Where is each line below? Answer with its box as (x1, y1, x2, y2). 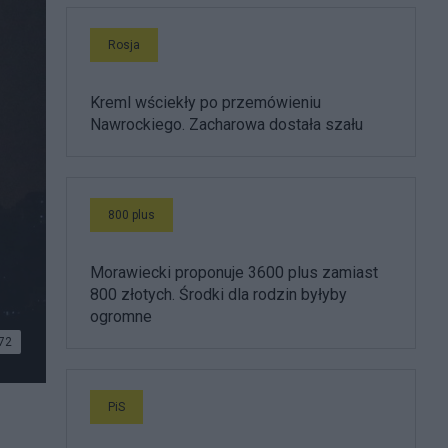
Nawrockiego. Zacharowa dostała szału (90, 115, 363, 134)
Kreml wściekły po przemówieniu (90, 93, 321, 112)
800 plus (108, 208, 155, 222)
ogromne (90, 307, 152, 326)
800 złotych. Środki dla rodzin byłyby (90, 285, 347, 304)
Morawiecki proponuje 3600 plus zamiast (90, 263, 378, 282)
